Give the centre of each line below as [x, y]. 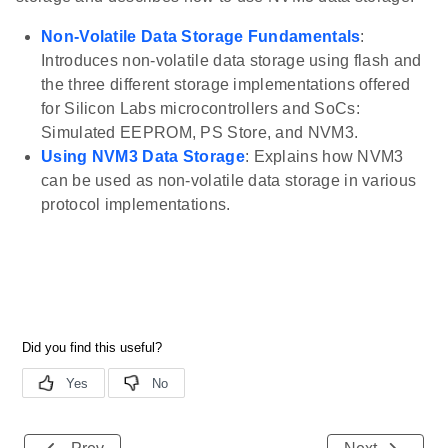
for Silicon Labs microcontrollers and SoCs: [200, 109]
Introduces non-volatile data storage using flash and [231, 61]
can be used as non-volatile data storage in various [229, 181]
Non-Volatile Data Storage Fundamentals [201, 37]
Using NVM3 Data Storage [143, 157]
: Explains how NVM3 [324, 157]
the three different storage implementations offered [226, 85]
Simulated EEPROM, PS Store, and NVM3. [200, 133]
